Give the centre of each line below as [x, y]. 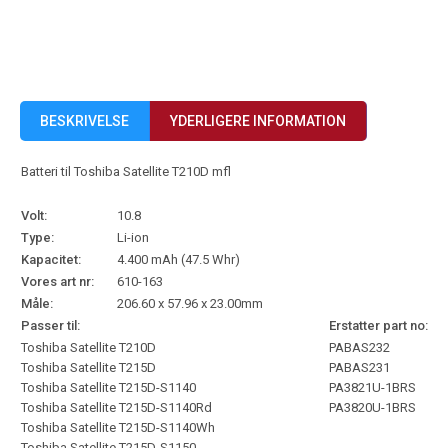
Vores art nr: [57, 281]
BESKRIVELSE [84, 121]
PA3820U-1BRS [372, 407]
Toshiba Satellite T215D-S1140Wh [118, 427]
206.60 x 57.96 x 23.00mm [190, 303]
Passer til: [50, 325]
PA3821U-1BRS [372, 387]
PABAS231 [359, 367]
